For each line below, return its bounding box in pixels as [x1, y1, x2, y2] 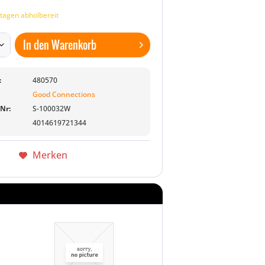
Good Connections [33, 89, 96, 99]
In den [23, 37, 50, 53]
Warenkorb [51, 37, 97, 53]
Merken [32, 148, 67, 161]
